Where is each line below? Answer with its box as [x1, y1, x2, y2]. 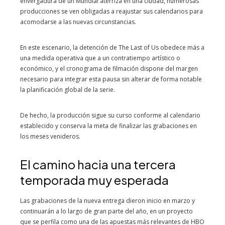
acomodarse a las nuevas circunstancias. [20, 18, 136, 26]
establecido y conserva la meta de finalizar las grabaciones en [20, 122, 197, 130]
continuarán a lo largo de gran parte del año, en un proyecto [20, 207, 193, 215]
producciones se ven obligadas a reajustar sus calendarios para [20, 7, 203, 16]
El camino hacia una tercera [20, 157, 176, 172]
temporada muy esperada [20, 172, 169, 187]
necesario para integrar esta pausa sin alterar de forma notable [20, 75, 202, 83]
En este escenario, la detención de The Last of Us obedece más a [20, 43, 204, 52]
